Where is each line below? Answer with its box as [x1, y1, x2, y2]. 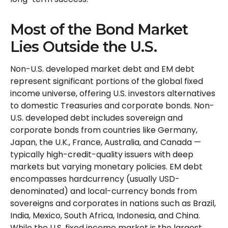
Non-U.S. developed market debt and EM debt [10, 63, 194, 75]
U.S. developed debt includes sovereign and [10, 112, 183, 124]
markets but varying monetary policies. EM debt [10, 161, 203, 173]
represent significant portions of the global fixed [10, 75, 203, 87]
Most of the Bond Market [10, 20, 188, 38]
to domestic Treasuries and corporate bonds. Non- [10, 100, 214, 111]
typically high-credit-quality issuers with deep [10, 149, 193, 160]
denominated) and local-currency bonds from [10, 185, 197, 197]
